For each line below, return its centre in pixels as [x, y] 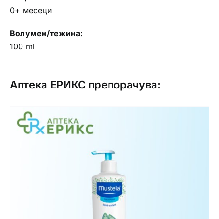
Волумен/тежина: [46, 33]
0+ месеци [31, 10]
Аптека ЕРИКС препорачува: [85, 84]
